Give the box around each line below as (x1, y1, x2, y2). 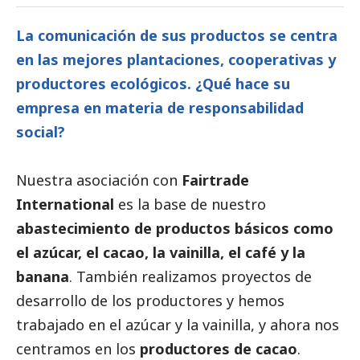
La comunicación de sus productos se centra (16, 25, 337, 45)
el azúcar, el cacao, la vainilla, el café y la (16, 242, 305, 262)
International (16, 194, 114, 214)
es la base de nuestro (114, 194, 266, 214)
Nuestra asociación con (16, 170, 182, 190)
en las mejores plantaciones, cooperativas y (16, 49, 336, 69)
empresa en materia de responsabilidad (16, 97, 304, 117)
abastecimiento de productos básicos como (16, 218, 333, 238)
